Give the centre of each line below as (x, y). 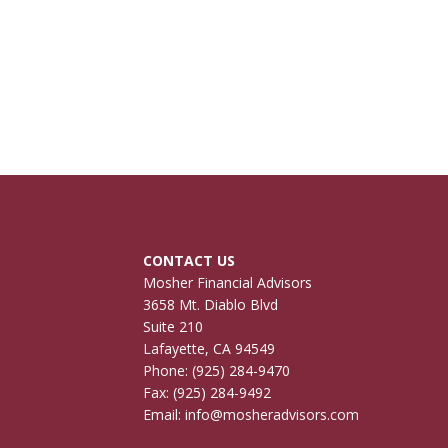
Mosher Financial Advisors (228, 282)
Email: (164, 414)
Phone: (168, 370)
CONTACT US (189, 260)
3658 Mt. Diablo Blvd (211, 304)
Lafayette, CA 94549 (209, 348)
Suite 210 (173, 326)
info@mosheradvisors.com (272, 414)
